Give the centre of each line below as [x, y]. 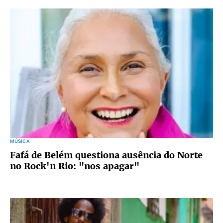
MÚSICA [20, 141]
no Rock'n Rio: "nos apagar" [75, 166]
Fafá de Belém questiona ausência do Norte [106, 155]
